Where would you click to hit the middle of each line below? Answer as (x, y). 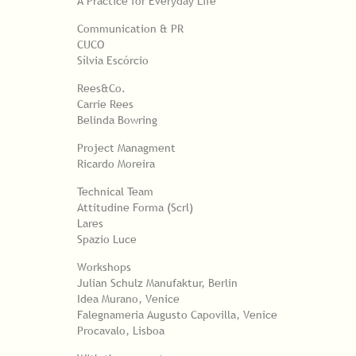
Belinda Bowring (117, 120)
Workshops (104, 267)
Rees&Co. (101, 88)
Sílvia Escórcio (113, 60)
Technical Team (115, 191)
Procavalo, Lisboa (121, 330)
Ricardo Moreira (116, 163)
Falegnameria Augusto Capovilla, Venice (177, 314)
